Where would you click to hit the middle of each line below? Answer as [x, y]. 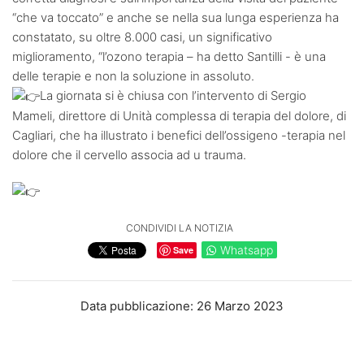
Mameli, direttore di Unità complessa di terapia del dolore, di [179, 116]
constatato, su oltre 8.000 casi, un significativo [142, 37]
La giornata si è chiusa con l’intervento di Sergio [173, 96]
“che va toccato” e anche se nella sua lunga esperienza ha [175, 18]
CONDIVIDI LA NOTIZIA [180, 228]
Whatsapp [246, 250]
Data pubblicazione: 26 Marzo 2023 [182, 306]
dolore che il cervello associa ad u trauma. [129, 155]
